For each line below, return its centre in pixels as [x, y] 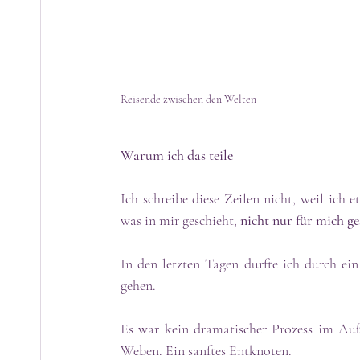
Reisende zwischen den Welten [188, 99]
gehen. [140, 285]
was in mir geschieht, [180, 220]
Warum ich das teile [177, 155]
